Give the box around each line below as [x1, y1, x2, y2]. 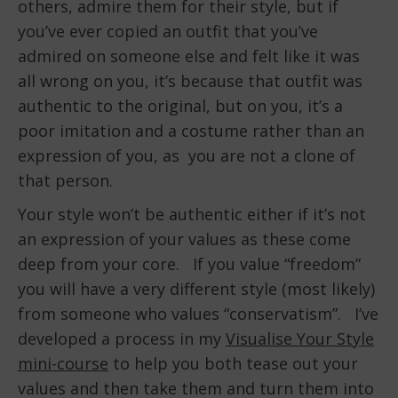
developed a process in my [18, 328, 226, 350]
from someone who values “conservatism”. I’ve [18, 303, 378, 325]
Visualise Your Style [226, 328, 374, 350]
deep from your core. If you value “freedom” [18, 253, 365, 275]
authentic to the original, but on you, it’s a [18, 95, 343, 117]
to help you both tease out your [108, 353, 358, 375]
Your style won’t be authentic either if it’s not [18, 203, 366, 226]
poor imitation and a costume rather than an [18, 120, 364, 142]
